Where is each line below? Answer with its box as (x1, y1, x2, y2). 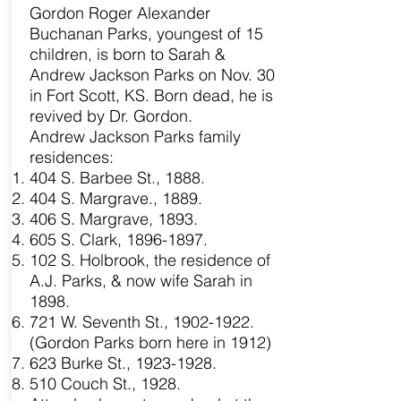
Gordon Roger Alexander (29, 3, 210, 23)
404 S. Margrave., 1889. (29, 188, 202, 209)
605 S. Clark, (29, 229, 126, 250)
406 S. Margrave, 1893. (29, 209, 198, 229)
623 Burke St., (29, 353, 135, 373)
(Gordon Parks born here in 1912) (29, 332, 271, 353)
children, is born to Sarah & (29, 44, 226, 64)
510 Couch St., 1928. (29, 373, 181, 394)
